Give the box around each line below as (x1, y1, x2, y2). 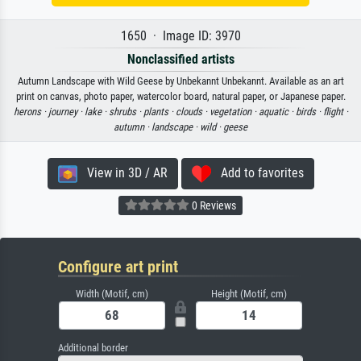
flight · (322, 105, 348, 118)
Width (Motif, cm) (76, 287, 148, 300)
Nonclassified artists (127, 51, 234, 67)
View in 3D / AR (77, 164, 168, 180)
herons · (13, 105, 48, 118)
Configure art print (58, 256, 178, 276)
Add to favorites (210, 164, 304, 180)
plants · (143, 105, 176, 118)
